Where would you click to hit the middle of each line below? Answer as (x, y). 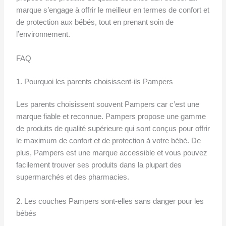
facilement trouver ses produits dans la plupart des (99, 165)
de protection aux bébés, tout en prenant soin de (95, 22)
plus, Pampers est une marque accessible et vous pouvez (111, 153)
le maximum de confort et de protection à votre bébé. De (108, 141)
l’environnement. (43, 35)
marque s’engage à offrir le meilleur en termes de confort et (112, 10)
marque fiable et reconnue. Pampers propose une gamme (111, 117)
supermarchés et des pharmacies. (72, 177)
